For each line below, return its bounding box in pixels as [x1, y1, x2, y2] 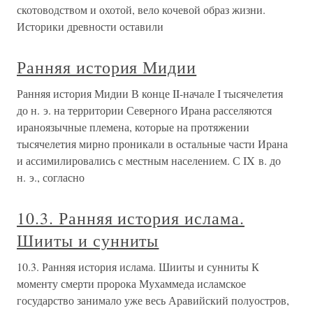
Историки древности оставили [17, 19, 163, 34]
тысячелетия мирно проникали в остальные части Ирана [17, 136, 288, 152]
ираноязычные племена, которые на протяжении [17, 119, 249, 135]
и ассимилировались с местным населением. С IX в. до [17, 153, 281, 168]
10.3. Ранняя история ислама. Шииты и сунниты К [17, 259, 259, 275]
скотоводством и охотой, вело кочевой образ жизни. [17, 2, 265, 17]
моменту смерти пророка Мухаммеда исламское [17, 276, 246, 291]
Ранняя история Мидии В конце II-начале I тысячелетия [17, 86, 283, 101]
